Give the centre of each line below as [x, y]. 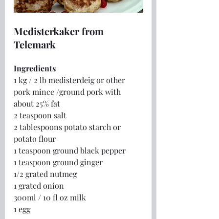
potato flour [35, 138]
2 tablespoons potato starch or [68, 127]
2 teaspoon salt [40, 115]
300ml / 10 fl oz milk [50, 197]
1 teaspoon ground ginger [58, 162]
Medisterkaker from [60, 31]
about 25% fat [37, 103]
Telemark [35, 44]
